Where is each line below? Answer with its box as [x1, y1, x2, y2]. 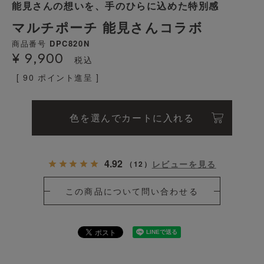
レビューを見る [151, 157, 216, 170]
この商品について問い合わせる [65, 184, 199, 197]
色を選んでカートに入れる [70, 110, 194, 124]
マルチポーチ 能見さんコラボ [12, 17, 203, 37]
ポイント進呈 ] [38, 71, 100, 83]
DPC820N [49, 37, 90, 49]
